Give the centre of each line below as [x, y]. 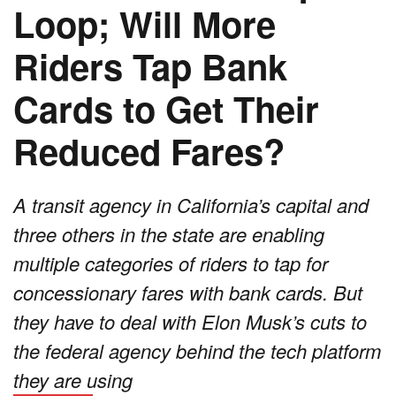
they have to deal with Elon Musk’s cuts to [190, 322]
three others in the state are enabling [169, 234]
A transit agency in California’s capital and [191, 205]
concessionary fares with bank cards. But [188, 293]
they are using [73, 380]
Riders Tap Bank [150, 66]
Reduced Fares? [149, 151]
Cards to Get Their [166, 109]
